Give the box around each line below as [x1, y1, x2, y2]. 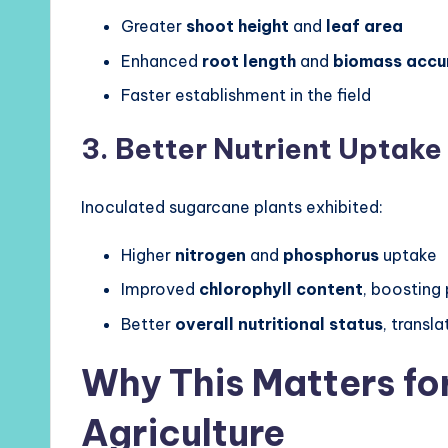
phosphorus [283, 244, 379, 265]
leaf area [326, 16, 403, 37]
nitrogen [175, 244, 246, 265]
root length [202, 50, 296, 71]
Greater [121, 16, 186, 37]
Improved [121, 279, 199, 300]
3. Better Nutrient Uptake [81, 130, 442, 166]
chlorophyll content [199, 279, 363, 300]
